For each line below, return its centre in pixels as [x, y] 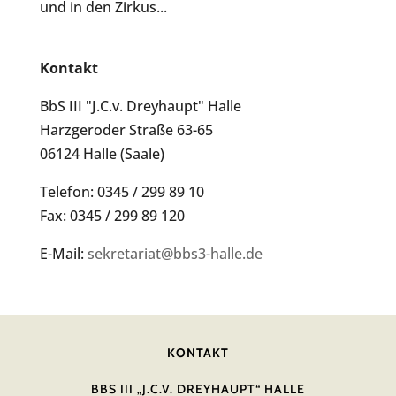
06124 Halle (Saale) [102, 153]
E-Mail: [63, 253]
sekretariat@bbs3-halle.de [175, 253]
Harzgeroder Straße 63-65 [126, 129]
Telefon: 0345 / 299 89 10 [122, 191]
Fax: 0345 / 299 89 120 [112, 215]
